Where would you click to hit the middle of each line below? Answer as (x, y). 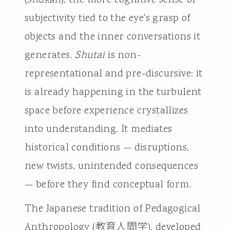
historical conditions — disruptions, (107, 148)
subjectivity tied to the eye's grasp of (107, 18)
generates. (50, 55)
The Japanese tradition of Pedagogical (112, 209)
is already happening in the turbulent (113, 92)
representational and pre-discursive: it (113, 74)
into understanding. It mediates (98, 129)
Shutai (90, 55)
